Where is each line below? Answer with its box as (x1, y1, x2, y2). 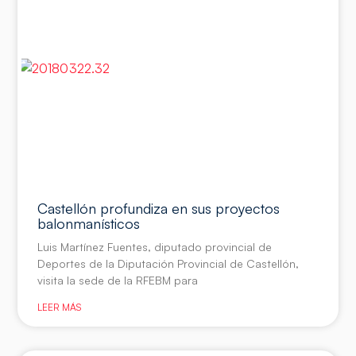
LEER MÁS (37, 300, 82, 313)
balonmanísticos (37, 214, 141, 232)
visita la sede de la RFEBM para (37, 273, 199, 287)
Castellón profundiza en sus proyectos (37, 199, 281, 217)
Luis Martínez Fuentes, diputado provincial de (37, 239, 273, 253)
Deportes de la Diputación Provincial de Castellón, (37, 256, 300, 270)
